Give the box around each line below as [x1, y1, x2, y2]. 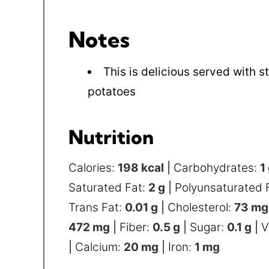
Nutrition [68, 125, 154, 149]
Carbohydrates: [174, 161, 260, 175]
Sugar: [190, 220, 227, 234]
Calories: [68, 161, 118, 175]
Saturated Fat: [68, 181, 148, 195]
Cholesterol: [168, 201, 234, 214]
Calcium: [75, 240, 124, 254]
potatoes [88, 85, 136, 98]
